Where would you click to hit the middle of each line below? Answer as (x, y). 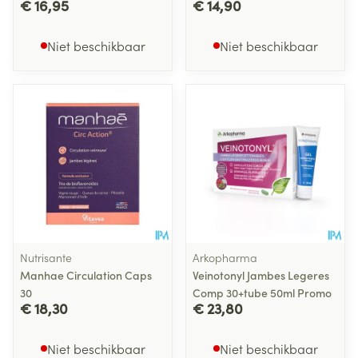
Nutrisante (46, 257)
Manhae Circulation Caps (86, 275)
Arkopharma (225, 257)
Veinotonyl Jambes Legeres (261, 275)
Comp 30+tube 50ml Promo (262, 292)
